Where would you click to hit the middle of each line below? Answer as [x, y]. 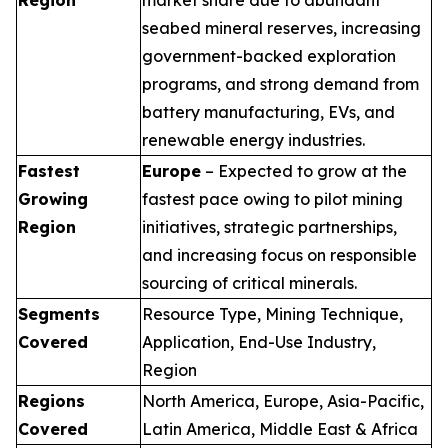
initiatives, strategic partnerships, [269, 226]
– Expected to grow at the [304, 170]
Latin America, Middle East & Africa [280, 428]
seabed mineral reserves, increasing [281, 27]
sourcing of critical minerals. [249, 282]
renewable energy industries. [253, 139]
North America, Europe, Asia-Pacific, [283, 400]
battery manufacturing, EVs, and [268, 111]
